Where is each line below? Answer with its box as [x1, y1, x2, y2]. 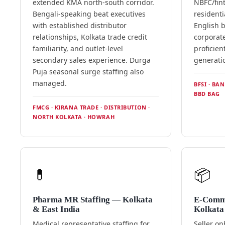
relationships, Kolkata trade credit [32, 32, 147, 42]
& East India [32, 204, 80, 214]
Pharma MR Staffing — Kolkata [32, 195, 153, 205]
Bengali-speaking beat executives [32, 9, 146, 19]
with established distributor [32, 21, 127, 31]
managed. [32, 78, 67, 88]
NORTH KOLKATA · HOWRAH [32, 113, 115, 121]
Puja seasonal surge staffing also [32, 67, 144, 77]
